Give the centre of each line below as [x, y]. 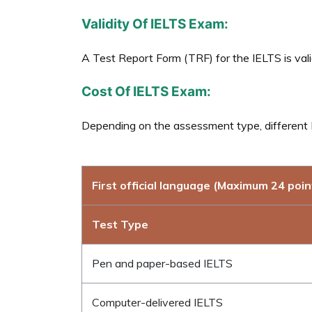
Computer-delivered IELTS [157, 302]
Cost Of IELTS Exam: [146, 91]
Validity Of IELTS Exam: [155, 24]
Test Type [120, 224]
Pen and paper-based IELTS [162, 263]
